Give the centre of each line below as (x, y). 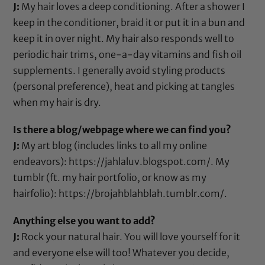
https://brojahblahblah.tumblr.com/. (143, 193)
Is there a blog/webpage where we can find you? (122, 129)
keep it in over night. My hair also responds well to (124, 38)
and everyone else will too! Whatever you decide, (122, 253)
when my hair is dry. (57, 102)
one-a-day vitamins (145, 54)
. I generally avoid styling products (149, 70)
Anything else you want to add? (85, 221)
